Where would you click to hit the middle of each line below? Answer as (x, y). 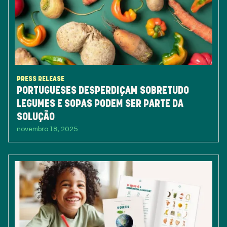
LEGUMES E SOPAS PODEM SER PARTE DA (100, 103)
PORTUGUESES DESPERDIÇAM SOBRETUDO (103, 90)
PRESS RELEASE (41, 79)
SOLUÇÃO (36, 117)
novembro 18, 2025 (47, 128)
